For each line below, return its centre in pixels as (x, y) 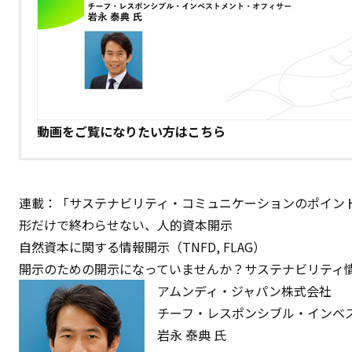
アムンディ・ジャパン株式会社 (244, 290)
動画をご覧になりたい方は (112, 131)
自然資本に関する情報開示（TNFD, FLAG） (142, 246)
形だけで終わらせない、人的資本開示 (126, 224)
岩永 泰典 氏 (192, 334)
